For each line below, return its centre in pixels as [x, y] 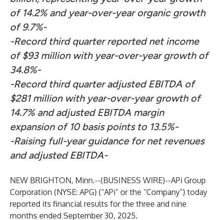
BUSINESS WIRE [133, 180]
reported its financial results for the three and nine [98, 204]
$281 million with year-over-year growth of [105, 98]
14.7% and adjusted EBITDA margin [87, 112]
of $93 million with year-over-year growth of [109, 55]
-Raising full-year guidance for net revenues [107, 141]
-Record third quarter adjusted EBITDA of [102, 84]
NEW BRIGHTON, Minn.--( [56, 180]
